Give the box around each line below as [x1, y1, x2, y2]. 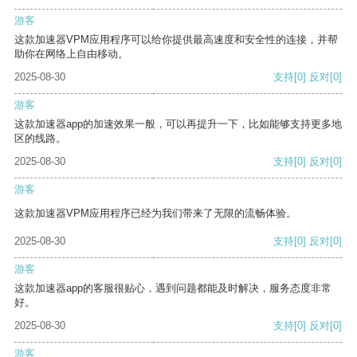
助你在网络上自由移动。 [14, 48, 128, 61]
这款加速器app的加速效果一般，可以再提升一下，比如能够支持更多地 [14, 118, 342, 131]
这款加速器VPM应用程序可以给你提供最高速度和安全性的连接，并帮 [14, 33, 338, 46]
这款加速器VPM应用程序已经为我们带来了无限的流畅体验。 [14, 207, 296, 220]
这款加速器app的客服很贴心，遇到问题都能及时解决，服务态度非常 [14, 282, 331, 295]
